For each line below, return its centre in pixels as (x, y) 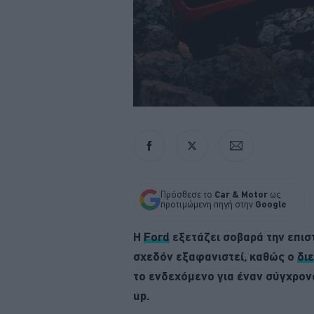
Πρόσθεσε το (187, 194)
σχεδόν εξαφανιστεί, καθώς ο (215, 256)
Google (271, 204)
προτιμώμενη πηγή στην (208, 204)
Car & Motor (241, 194)
